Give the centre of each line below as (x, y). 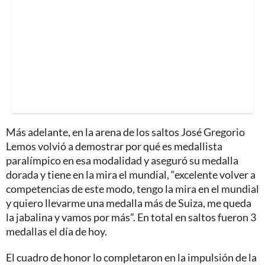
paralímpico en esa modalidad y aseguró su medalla (122, 160)
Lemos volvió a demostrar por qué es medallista (114, 146)
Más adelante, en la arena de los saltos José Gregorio (125, 132)
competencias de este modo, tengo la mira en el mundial (132, 188)
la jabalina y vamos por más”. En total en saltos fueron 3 (131, 217)
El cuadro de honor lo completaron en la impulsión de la (131, 257)
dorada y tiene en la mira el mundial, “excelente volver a (131, 174)
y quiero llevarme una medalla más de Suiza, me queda (129, 203)
